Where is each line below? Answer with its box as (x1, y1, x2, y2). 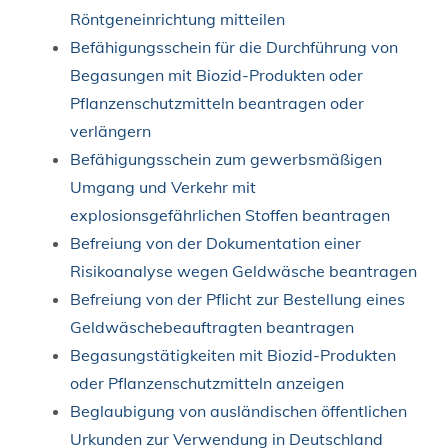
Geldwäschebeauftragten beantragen (70, 316, 354, 337)
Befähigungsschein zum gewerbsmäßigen (70, 148, 382, 169)
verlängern (70, 120, 151, 141)
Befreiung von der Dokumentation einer (70, 232, 361, 253)
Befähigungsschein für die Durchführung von (70, 36, 398, 57)
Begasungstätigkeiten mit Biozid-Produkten (70, 344, 396, 365)
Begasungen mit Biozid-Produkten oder (70, 64, 363, 85)
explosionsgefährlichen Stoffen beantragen (70, 204, 390, 225)
